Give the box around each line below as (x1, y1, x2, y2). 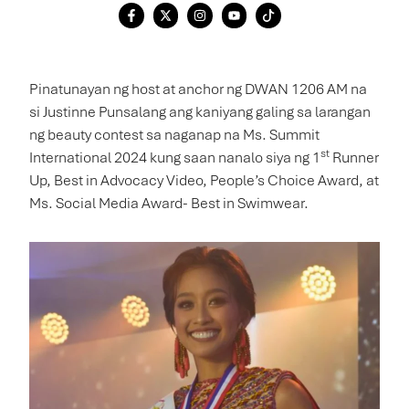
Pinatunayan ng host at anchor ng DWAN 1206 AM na (29, 79, 367, 99)
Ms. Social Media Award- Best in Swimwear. (29, 193, 309, 213)
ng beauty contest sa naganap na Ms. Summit (29, 124, 320, 144)
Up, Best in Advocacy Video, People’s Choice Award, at (29, 170, 379, 190)
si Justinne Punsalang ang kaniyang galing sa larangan (29, 101, 371, 121)
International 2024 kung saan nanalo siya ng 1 (29, 147, 320, 167)
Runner (330, 147, 379, 167)
